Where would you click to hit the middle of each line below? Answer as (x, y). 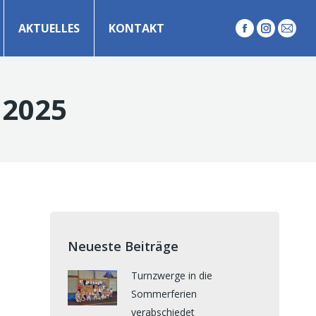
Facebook (274, 37)
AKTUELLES (49, 28)
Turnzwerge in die (172, 275)
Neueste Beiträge (123, 246)
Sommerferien (164, 294)
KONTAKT (136, 28)
